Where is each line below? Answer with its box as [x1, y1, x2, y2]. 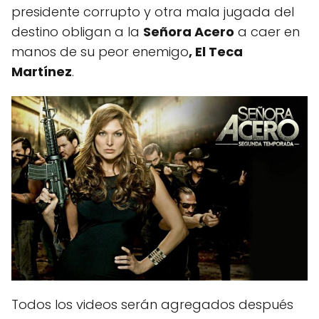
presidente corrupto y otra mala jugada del [11, 3, 294, 21]
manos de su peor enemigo [11, 43, 189, 61]
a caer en [234, 23, 300, 41]
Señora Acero [143, 23, 234, 41]
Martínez [11, 63, 72, 81]
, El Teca [189, 43, 243, 61]
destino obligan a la [11, 23, 143, 41]
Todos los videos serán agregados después [11, 296, 293, 314]
